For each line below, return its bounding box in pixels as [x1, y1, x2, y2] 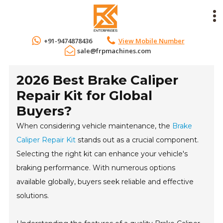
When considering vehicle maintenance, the [16, 121, 173, 130]
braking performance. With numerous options [16, 163, 176, 172]
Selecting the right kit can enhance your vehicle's [16, 149, 188, 158]
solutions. [16, 191, 49, 200]
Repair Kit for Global [16, 88, 153, 104]
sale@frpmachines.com [77, 46, 151, 55]
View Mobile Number [118, 36, 185, 45]
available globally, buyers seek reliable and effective [16, 177, 194, 186]
